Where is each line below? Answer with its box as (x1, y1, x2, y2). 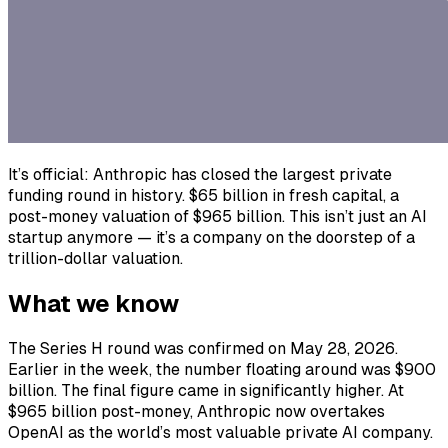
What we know (8, 289, 179, 317)
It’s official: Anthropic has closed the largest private (8, 164, 392, 184)
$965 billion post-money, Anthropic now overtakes (8, 401, 385, 421)
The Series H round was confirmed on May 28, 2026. (8, 338, 398, 358)
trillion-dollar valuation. (8, 248, 183, 268)
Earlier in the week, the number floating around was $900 (8, 359, 436, 379)
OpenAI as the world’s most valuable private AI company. (8, 422, 433, 442)
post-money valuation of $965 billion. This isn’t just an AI (8, 206, 427, 226)
